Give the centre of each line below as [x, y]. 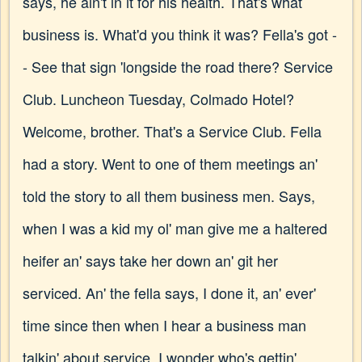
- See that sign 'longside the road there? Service [178, 66]
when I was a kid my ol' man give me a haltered [175, 228]
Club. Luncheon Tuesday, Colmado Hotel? [158, 99]
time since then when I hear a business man [164, 325]
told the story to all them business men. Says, [169, 196]
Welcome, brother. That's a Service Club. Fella [172, 131]
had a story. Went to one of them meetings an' [170, 163]
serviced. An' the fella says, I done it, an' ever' [169, 293]
